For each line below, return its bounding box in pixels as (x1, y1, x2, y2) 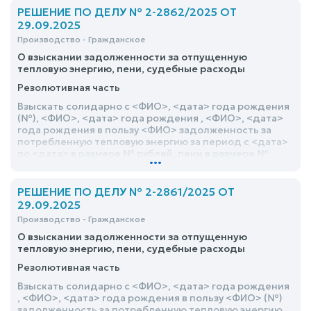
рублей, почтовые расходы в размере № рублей (17, 171, 258, 183)
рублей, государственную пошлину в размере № (17, 159, 260, 171)
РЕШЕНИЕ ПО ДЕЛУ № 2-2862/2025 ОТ (17, 5, 237, 19)
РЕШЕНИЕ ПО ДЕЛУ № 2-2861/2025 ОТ (17, 185, 235, 199)
